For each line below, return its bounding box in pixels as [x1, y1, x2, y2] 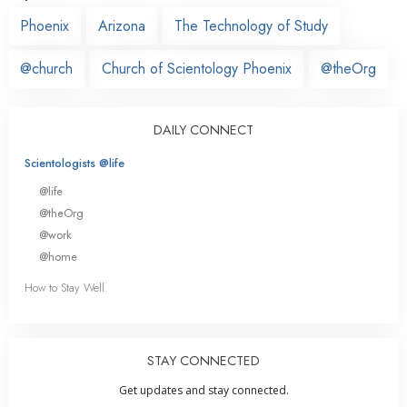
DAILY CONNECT [154, 120, 253, 139]
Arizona [98, 15, 145, 36]
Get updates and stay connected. [118, 382, 289, 399]
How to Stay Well [25, 279, 104, 297]
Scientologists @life [25, 154, 124, 172]
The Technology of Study [174, 15, 328, 36]
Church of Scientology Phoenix [102, 57, 292, 79]
